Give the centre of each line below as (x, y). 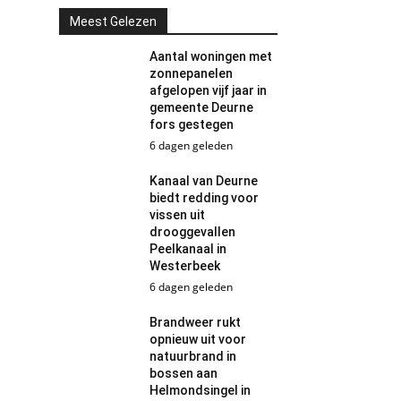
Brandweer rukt (196, 322)
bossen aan (184, 373)
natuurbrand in (193, 356)
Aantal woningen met (211, 56)
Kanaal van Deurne (204, 181)
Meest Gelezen (113, 21)
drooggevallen (193, 232)
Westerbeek (185, 266)
